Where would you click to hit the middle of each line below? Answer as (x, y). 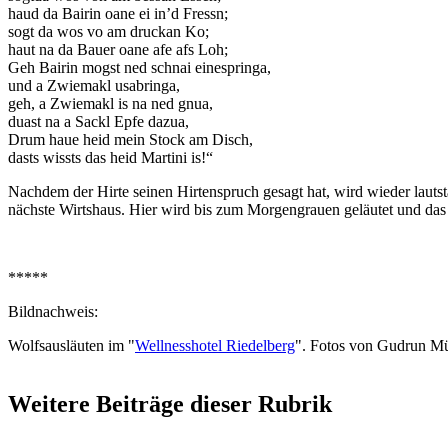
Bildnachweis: (53, 312)
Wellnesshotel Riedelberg (215, 346)
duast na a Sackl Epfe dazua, (98, 122)
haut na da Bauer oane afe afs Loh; (118, 50)
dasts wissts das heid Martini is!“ (110, 158)
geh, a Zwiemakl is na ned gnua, (110, 104)
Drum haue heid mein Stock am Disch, (130, 140)
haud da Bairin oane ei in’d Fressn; (118, 14)
